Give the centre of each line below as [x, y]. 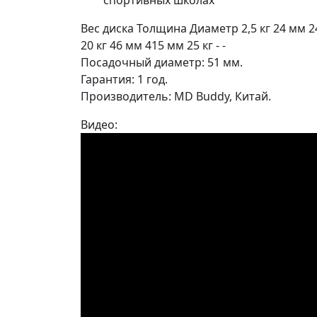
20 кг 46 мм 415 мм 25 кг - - [153, 46]
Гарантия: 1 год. [124, 80]
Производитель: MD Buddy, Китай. [176, 97]
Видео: [99, 125]
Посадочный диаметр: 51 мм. [162, 63]
